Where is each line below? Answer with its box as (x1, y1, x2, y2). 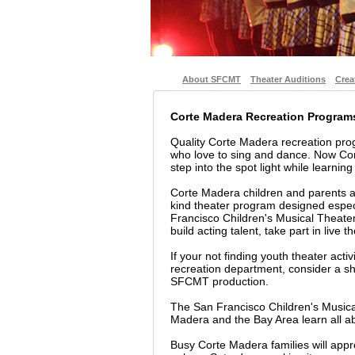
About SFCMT (182, 74, 241, 84)
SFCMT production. (170, 275, 269, 288)
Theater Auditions (250, 74, 326, 84)
